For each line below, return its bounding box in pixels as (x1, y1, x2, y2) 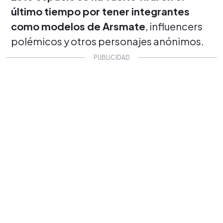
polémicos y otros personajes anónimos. (11, 34, 207, 47)
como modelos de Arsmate (11, 19, 145, 32)
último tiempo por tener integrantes (11, 4, 190, 17)
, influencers (145, 19, 203, 32)
